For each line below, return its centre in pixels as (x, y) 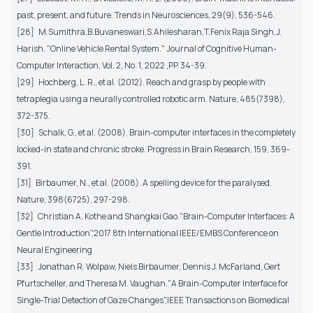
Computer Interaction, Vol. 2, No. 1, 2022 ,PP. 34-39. (112, 66)
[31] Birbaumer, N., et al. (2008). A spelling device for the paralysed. (144, 183)
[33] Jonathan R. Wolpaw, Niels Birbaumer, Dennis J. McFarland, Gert (148, 267)
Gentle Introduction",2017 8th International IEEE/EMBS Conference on (148, 233)
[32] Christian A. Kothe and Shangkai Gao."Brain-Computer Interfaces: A (156, 217)
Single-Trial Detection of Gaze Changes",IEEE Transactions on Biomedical (153, 300)
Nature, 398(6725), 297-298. (73, 200)
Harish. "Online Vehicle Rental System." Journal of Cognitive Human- (147, 49)
